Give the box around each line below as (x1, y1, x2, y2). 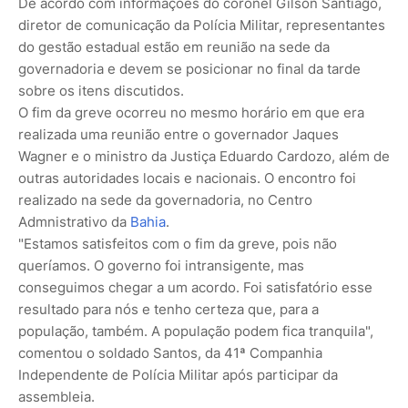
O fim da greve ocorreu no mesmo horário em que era (18, 103, 364, 121)
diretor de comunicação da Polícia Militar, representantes (18, 15, 385, 34)
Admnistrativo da (18, 212, 130, 230)
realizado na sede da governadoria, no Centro (18, 190, 312, 209)
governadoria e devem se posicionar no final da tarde (18, 59, 361, 77)
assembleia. (18, 387, 95, 405)
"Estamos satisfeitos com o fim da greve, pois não (18, 234, 337, 252)
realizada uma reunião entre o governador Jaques (18, 125, 339, 143)
